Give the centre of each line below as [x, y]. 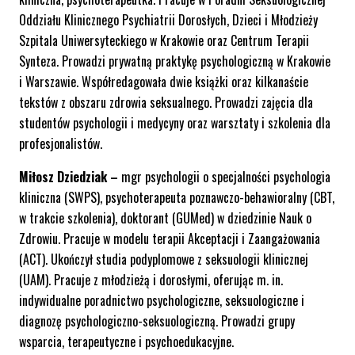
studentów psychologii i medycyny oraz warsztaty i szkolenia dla [175, 123]
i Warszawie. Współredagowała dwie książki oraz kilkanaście [164, 82]
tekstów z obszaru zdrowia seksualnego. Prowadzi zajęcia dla [166, 103]
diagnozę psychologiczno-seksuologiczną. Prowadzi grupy [157, 321]
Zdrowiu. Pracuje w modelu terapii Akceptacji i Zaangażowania [170, 239]
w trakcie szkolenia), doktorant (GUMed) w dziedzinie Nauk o [165, 218]
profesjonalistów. [61, 144]
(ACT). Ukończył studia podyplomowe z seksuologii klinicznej [164, 260]
